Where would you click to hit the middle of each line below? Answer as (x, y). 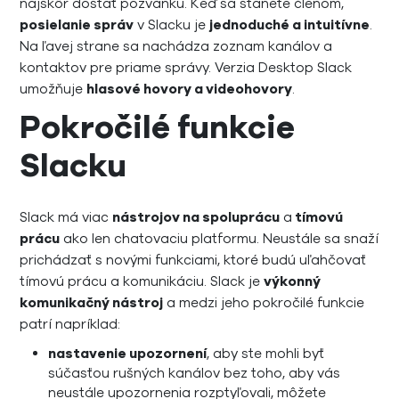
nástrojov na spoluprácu (196, 217)
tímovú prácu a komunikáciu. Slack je (142, 281)
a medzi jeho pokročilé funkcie (264, 303)
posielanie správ (77, 25)
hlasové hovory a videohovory (190, 89)
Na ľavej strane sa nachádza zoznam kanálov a (176, 46)
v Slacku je (172, 25)
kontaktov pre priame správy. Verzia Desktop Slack (186, 68)
